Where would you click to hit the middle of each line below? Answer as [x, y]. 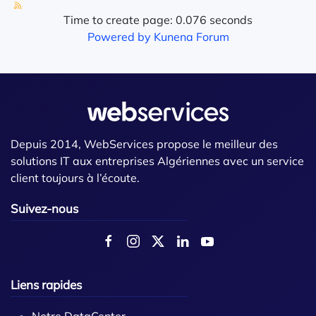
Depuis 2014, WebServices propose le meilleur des [144, 144]
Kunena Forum [191, 37]
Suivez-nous [44, 208]
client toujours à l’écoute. [75, 178]
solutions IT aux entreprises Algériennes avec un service [157, 161]
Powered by [119, 37]
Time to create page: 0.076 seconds [158, 20]
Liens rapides [46, 285]
